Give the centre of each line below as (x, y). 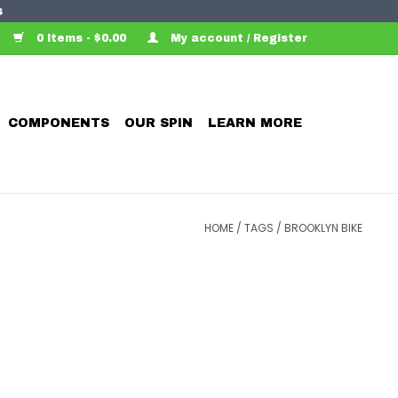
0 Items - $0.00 (81, 38)
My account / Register (237, 38)
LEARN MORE (255, 123)
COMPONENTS (59, 123)
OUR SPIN (159, 123)
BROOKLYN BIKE (323, 228)
